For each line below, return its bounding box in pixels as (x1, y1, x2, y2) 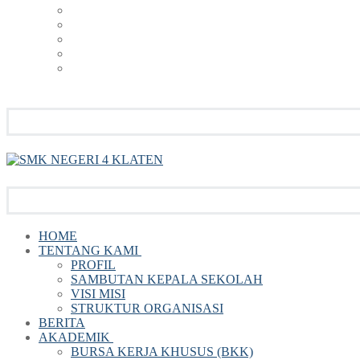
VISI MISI (71, 287, 125, 301)
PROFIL (71, 258, 116, 272)
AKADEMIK (39, 330, 110, 344)
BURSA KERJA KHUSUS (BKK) (71, 345, 253, 358)
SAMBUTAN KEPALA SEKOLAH (71, 272, 263, 286)
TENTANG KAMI (39, 243, 138, 257)
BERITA (39, 316, 85, 329)
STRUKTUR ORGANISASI (71, 301, 223, 315)
